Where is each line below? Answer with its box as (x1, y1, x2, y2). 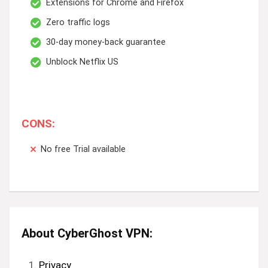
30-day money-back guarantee (46, 36, 166, 47)
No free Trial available (41, 144, 126, 154)
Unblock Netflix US (46, 56, 118, 67)
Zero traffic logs (46, 17, 110, 28)
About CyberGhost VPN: (22, 226, 153, 240)
